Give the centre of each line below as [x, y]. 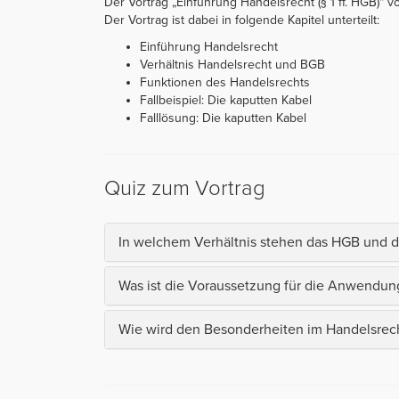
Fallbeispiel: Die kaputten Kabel [226, 100]
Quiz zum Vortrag [185, 188]
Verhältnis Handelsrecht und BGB [232, 64]
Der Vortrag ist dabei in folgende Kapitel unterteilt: [242, 20]
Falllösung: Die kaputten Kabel [223, 118]
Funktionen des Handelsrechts [225, 82]
